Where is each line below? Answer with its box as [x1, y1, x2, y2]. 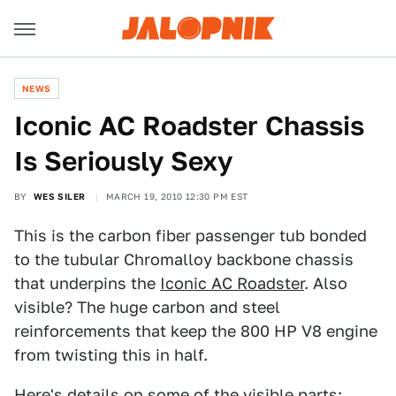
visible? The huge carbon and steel [14, 298, 280, 316]
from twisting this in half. [14, 346, 208, 364]
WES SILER [33, 191, 86, 202]
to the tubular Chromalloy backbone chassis [14, 250, 354, 269]
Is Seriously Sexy [14, 145, 232, 177]
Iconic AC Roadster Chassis [14, 110, 364, 141]
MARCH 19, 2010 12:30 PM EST [105, 191, 248, 202]
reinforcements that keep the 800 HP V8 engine [14, 322, 377, 340]
